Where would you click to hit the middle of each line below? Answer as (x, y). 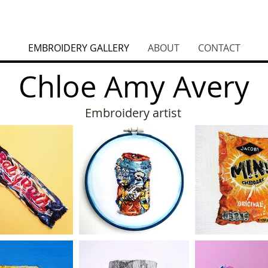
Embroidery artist (133, 113)
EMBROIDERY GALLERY (79, 48)
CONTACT (219, 48)
